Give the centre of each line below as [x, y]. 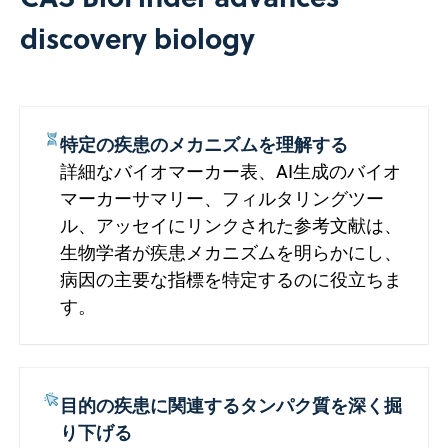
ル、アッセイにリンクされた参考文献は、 [230, 225]
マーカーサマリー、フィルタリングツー [221, 198]
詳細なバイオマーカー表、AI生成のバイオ [230, 171]
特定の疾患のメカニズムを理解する [203, 143]
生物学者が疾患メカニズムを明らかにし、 [230, 252]
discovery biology [137, 37]
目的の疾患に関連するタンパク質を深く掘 [230, 404]
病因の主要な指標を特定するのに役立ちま [230, 279]
